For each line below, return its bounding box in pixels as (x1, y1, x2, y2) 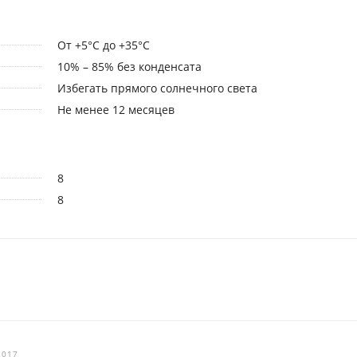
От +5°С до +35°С (57, 37, 150, 53)
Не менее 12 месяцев (57, 101, 175, 117)
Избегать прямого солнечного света (57, 80, 257, 96)
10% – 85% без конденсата (57, 58, 202, 74)
